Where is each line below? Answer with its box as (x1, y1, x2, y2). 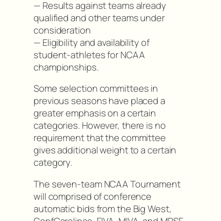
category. (34, 156, 73, 169)
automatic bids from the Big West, (34, 202, 172, 215)
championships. (34, 60, 99, 74)
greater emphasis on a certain (34, 107, 156, 120)
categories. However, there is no (34, 119, 166, 132)
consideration (34, 23, 91, 37)
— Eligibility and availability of (34, 36, 149, 49)
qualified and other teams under (34, 11, 165, 24)
